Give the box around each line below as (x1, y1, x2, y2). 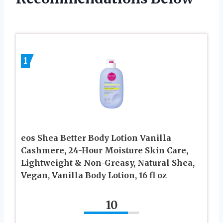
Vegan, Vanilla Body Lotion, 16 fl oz (21, 170, 167, 180)
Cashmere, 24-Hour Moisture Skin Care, (21, 145, 188, 155)
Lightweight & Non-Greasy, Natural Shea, (21, 157, 195, 168)
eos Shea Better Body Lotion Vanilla (21, 132, 171, 143)
